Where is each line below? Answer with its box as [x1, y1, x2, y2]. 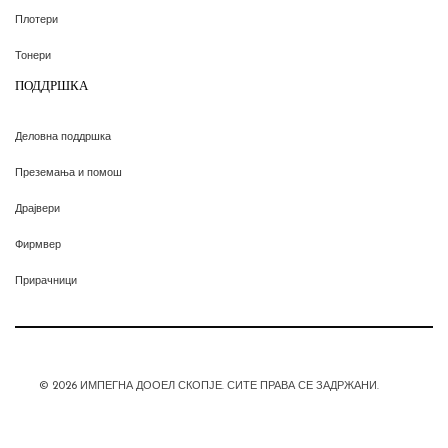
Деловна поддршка [15, 131, 111, 143]
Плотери [15, 14, 58, 26]
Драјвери [15, 203, 60, 215]
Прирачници [15, 275, 77, 287]
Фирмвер [15, 239, 61, 251]
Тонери [15, 50, 51, 62]
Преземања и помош [15, 167, 122, 179]
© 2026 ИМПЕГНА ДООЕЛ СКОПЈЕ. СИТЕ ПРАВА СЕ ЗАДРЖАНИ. [39, 381, 379, 393]
